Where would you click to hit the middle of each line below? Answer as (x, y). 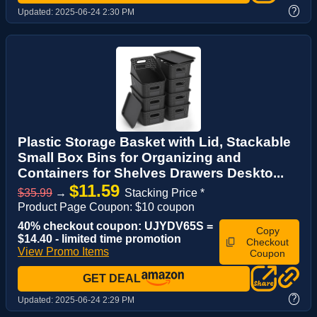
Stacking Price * (165, 192)
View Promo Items (63, 251)
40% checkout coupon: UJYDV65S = (115, 226)
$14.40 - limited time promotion (99, 238)
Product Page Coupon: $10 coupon (106, 207)
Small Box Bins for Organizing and (129, 157)
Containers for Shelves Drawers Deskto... (151, 173)
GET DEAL (112, 278)
